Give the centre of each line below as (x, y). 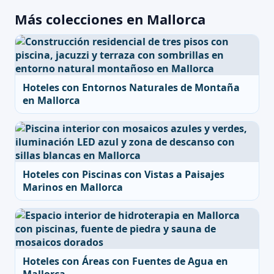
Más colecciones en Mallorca (110, 19)
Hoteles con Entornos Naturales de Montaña (131, 87)
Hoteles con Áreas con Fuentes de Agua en (125, 261)
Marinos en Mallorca (73, 187)
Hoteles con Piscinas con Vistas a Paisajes (124, 174)
